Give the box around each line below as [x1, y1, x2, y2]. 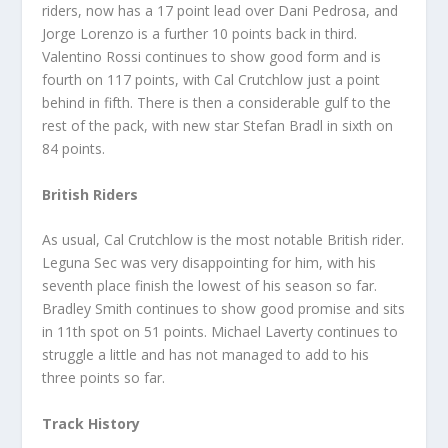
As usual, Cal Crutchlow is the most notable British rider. [42, 230, 405, 250]
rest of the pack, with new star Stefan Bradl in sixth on [42, 116, 394, 136]
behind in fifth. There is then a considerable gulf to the [42, 93, 392, 113]
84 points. [42, 139, 106, 159]
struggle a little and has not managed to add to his [42, 345, 370, 365]
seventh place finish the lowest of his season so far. [42, 276, 378, 296]
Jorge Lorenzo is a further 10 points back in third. [42, 24, 358, 44]
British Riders [42, 184, 139, 204]
